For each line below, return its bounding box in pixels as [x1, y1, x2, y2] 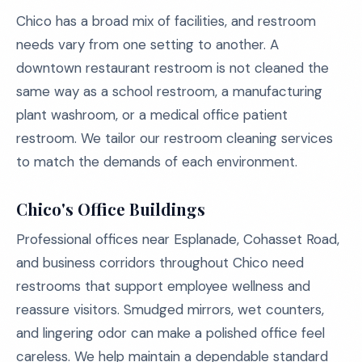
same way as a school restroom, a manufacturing [16, 82, 322, 100]
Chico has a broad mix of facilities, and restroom [16, 12, 316, 30]
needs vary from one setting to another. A [16, 36, 279, 53]
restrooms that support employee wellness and [16, 277, 310, 295]
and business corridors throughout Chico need [16, 254, 304, 271]
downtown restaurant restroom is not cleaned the [16, 59, 329, 77]
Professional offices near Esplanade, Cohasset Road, [16, 230, 339, 248]
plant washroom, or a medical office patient [16, 106, 288, 124]
